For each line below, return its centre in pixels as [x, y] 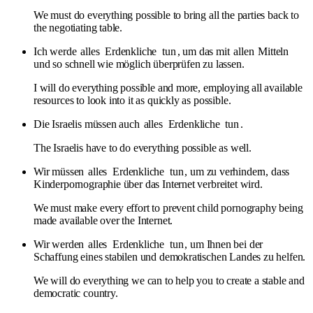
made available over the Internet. [103, 220]
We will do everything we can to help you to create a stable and [169, 280]
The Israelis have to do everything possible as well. [143, 147]
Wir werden [60, 244]
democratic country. [76, 293]
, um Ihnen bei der [224, 244]
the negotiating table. [78, 27]
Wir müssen [60, 171]
